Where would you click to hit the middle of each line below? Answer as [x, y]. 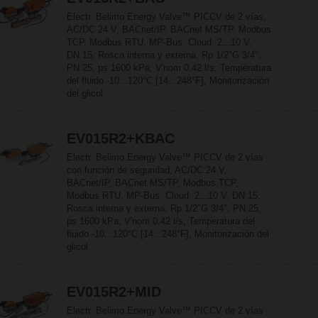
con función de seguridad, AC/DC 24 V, [147, 170]
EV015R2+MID [114, 292]
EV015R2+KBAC [121, 138]
